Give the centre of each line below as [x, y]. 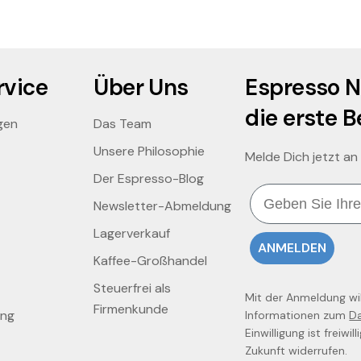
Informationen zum [297, 315]
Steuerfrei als [133, 288]
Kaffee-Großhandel [151, 261]
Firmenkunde [131, 309]
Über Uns [141, 88]
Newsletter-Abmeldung [163, 206]
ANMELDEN [293, 248]
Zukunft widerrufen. [297, 351]
